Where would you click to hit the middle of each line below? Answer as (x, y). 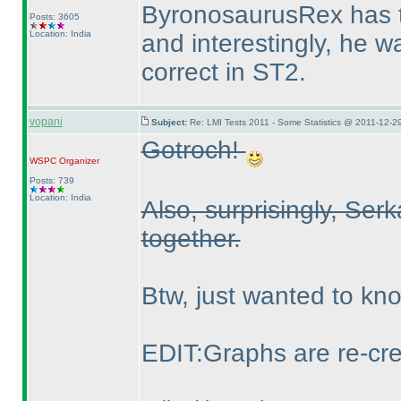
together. (191, 238)
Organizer (77, 161)
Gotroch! (193, 150)
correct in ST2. (223, 72)
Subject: (170, 122)
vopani (46, 122)
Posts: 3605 (54, 17)
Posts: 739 (51, 180)
